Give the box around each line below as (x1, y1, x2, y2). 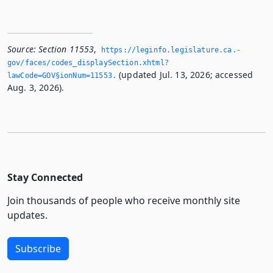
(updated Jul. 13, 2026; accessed (116, 68, 253, 80)
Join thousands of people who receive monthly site (7, 193, 240, 207)
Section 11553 (38, 43, 94, 55)
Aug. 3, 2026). (7, 81, 65, 93)
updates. (7, 208, 48, 222)
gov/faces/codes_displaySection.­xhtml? (7, 58, 169, 67)
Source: (7, 43, 37, 55)
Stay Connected (7, 170, 83, 184)
